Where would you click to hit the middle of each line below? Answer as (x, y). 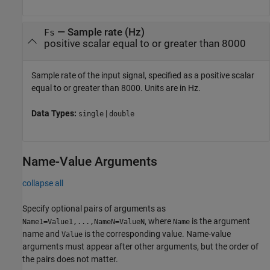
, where (159, 221)
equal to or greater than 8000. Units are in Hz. (116, 88)
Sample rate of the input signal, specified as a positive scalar (143, 75)
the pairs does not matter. (70, 259)
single (91, 114)
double (122, 114)
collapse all (43, 184)
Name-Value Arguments (90, 162)
